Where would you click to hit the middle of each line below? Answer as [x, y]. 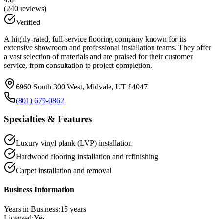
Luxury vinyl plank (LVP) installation [74, 143]
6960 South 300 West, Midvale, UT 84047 [82, 87]
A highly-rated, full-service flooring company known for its [95, 39]
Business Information [39, 190]
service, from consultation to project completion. [78, 65]
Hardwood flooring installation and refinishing [87, 157]
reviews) [32, 8]
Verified [28, 22]
